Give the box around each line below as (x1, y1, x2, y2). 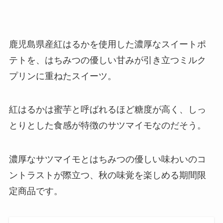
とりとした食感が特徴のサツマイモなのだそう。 (8, 120, 206, 131)
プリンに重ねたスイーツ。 (8, 71, 116, 81)
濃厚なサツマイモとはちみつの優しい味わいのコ (8, 154, 206, 165)
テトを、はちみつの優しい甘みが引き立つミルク (8, 55, 206, 65)
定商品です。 (8, 186, 63, 197)
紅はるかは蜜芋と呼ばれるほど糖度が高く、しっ (8, 105, 206, 115)
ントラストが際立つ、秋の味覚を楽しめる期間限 (8, 170, 206, 181)
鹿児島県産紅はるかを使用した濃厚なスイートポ (8, 39, 206, 49)
